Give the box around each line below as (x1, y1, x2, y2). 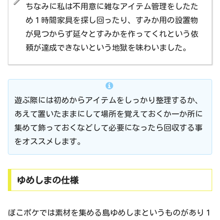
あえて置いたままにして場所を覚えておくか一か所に (14, 110, 203, 118)
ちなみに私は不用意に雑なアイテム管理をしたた (26, 2, 198, 11)
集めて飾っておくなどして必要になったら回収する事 (14, 124, 203, 132)
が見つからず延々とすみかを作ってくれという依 (26, 30, 198, 38)
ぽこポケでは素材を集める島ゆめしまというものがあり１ (8, 208, 212, 217)
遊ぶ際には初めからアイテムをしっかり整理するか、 (14, 96, 203, 105)
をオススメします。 (14, 137, 85, 146)
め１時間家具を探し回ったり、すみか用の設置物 (26, 16, 198, 25)
